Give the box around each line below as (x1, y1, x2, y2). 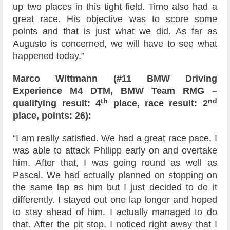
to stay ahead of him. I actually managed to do (13, 207, 217, 218)
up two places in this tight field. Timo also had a (13, 2, 217, 12)
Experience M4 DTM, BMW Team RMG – (13, 86, 217, 97)
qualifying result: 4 (13, 98, 101, 109)
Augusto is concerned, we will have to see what (13, 39, 217, 49)
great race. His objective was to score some (13, 14, 217, 25)
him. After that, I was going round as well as (13, 158, 217, 168)
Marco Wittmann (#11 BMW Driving (13, 73, 217, 84)
